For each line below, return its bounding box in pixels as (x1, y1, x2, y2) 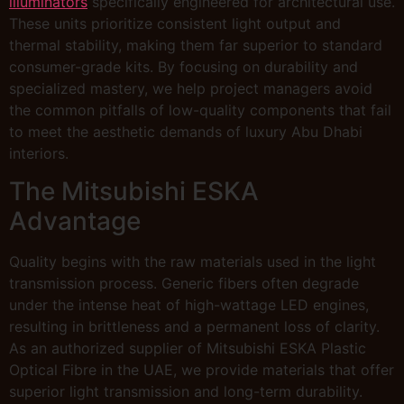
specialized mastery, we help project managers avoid (9, 79, 372, 98)
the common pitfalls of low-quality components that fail (9, 101, 391, 120)
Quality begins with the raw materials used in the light (9, 252, 376, 271)
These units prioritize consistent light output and (9, 14, 341, 33)
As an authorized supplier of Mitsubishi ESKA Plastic (9, 339, 366, 358)
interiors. (9, 144, 69, 163)
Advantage (9, 206, 141, 237)
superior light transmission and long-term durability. (9, 382, 363, 401)
